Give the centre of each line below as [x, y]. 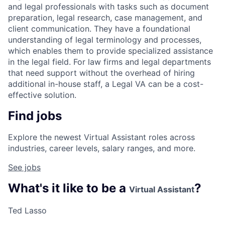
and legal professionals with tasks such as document [108, 7]
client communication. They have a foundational [99, 29]
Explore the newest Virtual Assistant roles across [101, 137]
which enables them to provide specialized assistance [110, 51]
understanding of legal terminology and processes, [105, 40]
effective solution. [42, 95]
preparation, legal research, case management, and [105, 18]
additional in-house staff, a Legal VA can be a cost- [106, 84]
